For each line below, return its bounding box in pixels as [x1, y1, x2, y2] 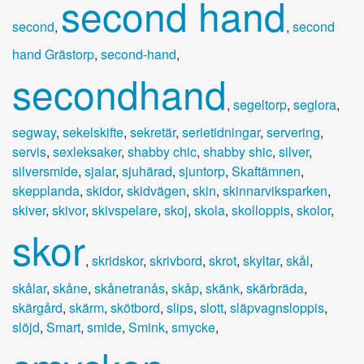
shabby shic [203, 141, 272, 161]
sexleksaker [53, 141, 121, 161]
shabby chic [128, 141, 197, 161]
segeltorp [233, 94, 287, 114]
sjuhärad [122, 161, 172, 180]
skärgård [12, 297, 63, 317]
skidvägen [127, 180, 186, 200]
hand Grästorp [12, 44, 94, 63]
